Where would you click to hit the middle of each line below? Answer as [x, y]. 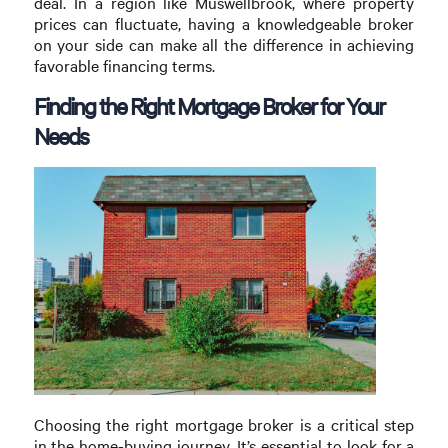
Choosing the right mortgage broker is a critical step [224, 425]
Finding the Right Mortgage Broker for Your [208, 106]
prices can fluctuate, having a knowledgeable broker [224, 24]
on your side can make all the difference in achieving [224, 45]
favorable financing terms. [124, 66]
